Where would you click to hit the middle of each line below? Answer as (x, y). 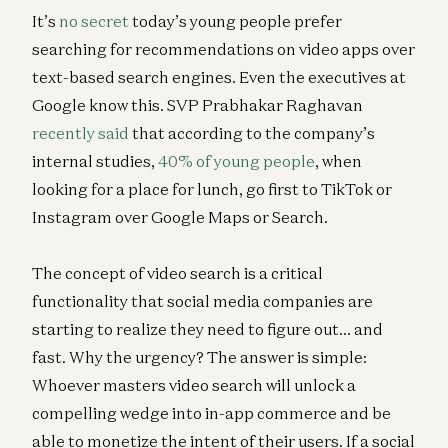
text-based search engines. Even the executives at (219, 76)
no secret (94, 20)
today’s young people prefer (235, 20)
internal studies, (95, 160)
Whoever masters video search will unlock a (194, 384)
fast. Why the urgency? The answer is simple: (199, 356)
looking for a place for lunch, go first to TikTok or (212, 188)
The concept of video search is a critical (177, 272)
